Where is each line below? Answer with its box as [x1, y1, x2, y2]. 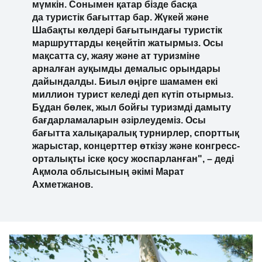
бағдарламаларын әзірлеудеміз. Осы [32, 115, 206, 125]
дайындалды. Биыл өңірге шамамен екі [32, 76, 218, 87]
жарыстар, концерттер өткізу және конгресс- [32, 140, 240, 151]
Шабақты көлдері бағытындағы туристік [32, 25, 222, 35]
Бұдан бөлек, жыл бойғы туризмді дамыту [32, 102, 231, 112]
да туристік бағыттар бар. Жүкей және [32, 12, 209, 22]
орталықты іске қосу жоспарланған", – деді [32, 153, 234, 164]
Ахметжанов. [32, 179, 93, 189]
